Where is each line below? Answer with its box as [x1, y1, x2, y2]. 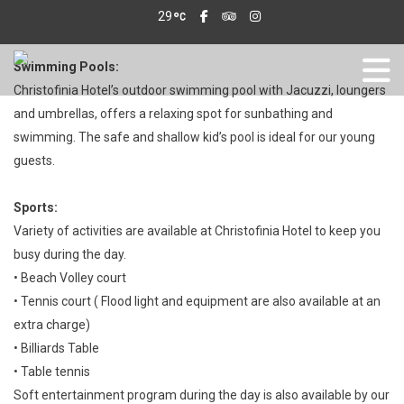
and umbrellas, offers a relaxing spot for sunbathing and [14, 106, 333, 121]
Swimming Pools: [14, 60, 119, 74]
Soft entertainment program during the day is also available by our [14, 388, 390, 402]
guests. [14, 153, 55, 168]
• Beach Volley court [14, 271, 126, 285]
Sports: [14, 200, 58, 215]
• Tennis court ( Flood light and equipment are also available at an [14, 294, 381, 308]
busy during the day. [14, 247, 126, 262]
